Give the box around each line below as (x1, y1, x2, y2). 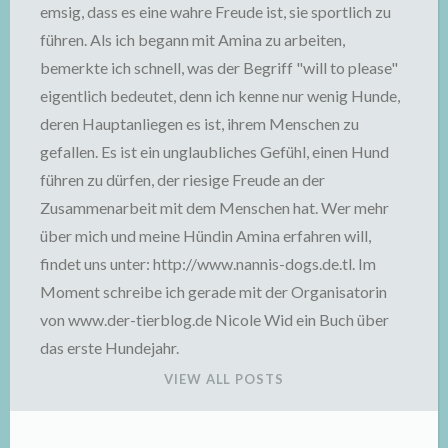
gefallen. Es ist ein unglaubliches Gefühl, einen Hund (40, 142, 389, 161)
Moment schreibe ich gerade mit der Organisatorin (40, 282, 387, 301)
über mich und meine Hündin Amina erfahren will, (40, 226, 371, 245)
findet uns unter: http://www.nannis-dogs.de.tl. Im (40, 254, 376, 273)
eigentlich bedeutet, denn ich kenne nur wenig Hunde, (40, 86, 400, 105)
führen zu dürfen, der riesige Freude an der (40, 170, 325, 189)
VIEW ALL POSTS (164, 371, 284, 387)
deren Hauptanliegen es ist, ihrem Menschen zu (40, 114, 359, 133)
